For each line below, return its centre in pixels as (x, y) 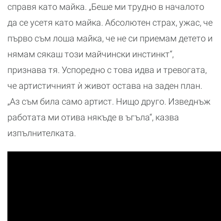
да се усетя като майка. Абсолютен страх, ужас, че (110, 22)
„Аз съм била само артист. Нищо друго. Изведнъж (109, 101)
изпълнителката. (42, 133)
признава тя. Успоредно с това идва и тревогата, (107, 70)
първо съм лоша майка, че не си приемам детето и (110, 38)
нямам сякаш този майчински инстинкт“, (91, 54)
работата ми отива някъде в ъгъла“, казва (93, 117)
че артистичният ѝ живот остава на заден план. (105, 85)
